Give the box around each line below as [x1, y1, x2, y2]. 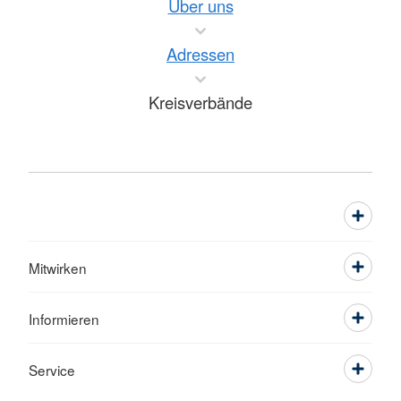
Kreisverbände [149, 90, 252, 114]
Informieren [29, 308, 99, 328]
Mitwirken [29, 257, 87, 277]
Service [29, 359, 75, 380]
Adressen [166, 41, 235, 65]
